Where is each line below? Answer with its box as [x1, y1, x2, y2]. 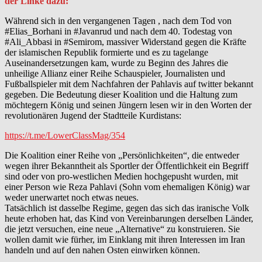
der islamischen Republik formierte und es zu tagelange [5, 47, 208, 57]
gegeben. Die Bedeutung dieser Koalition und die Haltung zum [5, 89, 237, 99]
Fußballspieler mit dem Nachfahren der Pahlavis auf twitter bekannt [5, 78, 253, 89]
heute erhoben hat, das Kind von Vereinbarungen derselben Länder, [5, 213, 253, 223]
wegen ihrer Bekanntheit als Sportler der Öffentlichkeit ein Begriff [5, 160, 249, 171]
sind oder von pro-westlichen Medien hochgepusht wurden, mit [5, 171, 238, 181]
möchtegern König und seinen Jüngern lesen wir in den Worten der [5, 99, 251, 110]
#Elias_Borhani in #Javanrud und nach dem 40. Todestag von [5, 26, 232, 36]
